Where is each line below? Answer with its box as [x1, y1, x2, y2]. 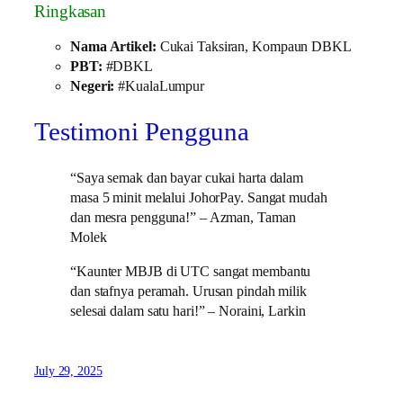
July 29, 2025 [34, 364, 103, 379]
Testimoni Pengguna [34, 117, 250, 146]
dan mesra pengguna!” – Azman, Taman [70, 209, 296, 226]
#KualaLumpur [114, 78, 205, 95]
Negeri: [70, 78, 115, 95]
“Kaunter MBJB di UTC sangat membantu [70, 263, 311, 280]
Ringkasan [34, 2, 107, 21]
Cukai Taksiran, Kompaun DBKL [156, 39, 352, 56]
